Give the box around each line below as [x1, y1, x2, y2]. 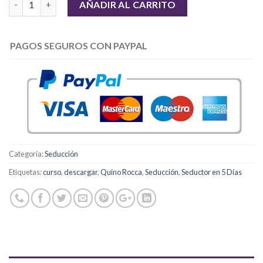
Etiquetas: [9, 167, 43, 177]
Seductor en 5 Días [181, 167, 242, 177]
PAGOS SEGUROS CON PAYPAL [10, 39, 147, 51]
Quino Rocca [100, 167, 142, 177]
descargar [64, 167, 97, 177]
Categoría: [9, 149, 45, 159]
